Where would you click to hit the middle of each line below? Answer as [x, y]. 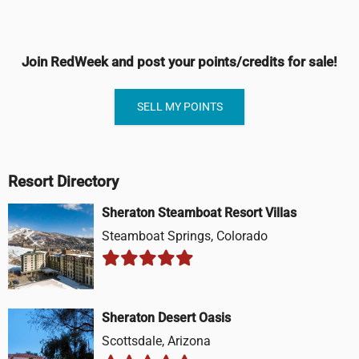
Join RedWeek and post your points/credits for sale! [179, 61]
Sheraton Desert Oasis [166, 318]
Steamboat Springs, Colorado [185, 236]
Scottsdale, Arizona [156, 341]
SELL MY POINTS [179, 106]
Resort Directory [63, 181]
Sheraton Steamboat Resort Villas [199, 213]
